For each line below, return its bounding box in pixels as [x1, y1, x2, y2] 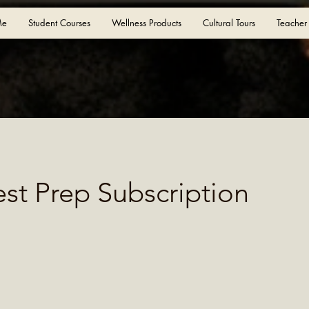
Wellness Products [112, 17, 181, 29]
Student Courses [28, 17, 90, 29]
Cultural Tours [203, 17, 255, 29]
